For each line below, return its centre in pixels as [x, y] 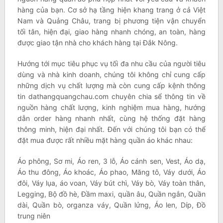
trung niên [34, 216]
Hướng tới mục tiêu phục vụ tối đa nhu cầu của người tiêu [111, 64]
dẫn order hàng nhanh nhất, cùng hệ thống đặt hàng [111, 118]
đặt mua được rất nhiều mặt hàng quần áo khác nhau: [105, 140]
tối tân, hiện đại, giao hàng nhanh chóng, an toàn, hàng [111, 32]
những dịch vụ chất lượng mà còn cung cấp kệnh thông [111, 86]
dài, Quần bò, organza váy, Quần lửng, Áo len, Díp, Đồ [111, 205]
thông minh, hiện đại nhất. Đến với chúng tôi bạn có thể [111, 129]
